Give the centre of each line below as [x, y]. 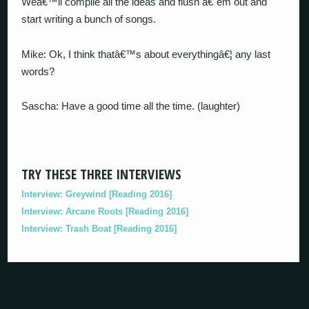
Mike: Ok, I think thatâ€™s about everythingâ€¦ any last [146, 54]
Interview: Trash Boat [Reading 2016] [99, 228]
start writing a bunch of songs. [89, 19]
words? [38, 71]
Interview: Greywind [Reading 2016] [97, 194]
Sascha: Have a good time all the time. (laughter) [131, 106]
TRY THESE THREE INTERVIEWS [102, 174]
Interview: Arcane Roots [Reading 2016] [105, 211]
